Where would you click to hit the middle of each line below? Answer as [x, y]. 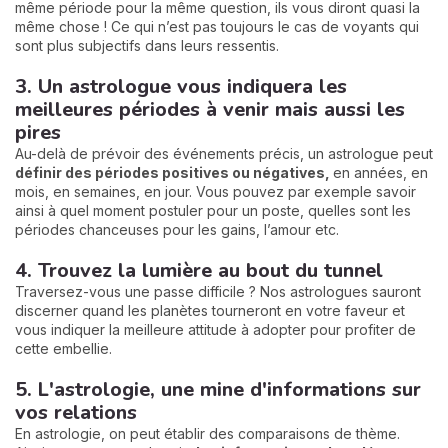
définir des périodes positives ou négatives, [174, 172]
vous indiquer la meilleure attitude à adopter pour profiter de [215, 329]
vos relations [76, 412]
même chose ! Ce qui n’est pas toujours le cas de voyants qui [217, 26]
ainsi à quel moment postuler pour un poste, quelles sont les [213, 210]
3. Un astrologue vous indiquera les [181, 86]
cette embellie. [63, 348]
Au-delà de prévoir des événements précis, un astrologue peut [224, 153]
